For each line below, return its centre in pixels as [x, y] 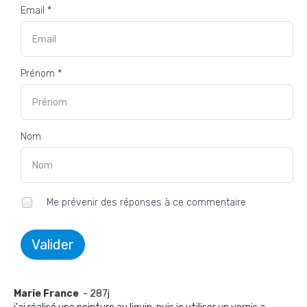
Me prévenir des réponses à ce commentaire [145, 202]
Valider [53, 245]
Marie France [47, 294]
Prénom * [41, 74]
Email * [36, 11]
